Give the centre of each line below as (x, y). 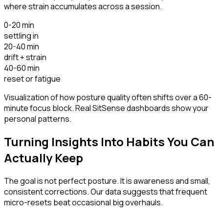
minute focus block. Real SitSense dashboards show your (106, 108)
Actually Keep (44, 158)
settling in (21, 35)
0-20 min (19, 25)
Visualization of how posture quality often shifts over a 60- (108, 97)
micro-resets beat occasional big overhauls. (83, 203)
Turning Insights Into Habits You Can (109, 142)
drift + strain (25, 57)
